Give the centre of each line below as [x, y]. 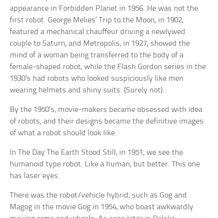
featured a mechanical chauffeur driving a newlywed [98, 32]
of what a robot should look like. [64, 133]
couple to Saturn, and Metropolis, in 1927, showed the [100, 44]
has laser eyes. [35, 176]
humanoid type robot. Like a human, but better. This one [105, 164]
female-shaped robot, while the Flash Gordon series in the [108, 67]
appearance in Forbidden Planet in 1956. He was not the [104, 9]
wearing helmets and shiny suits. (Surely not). [87, 91]
